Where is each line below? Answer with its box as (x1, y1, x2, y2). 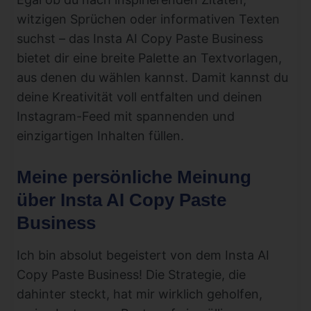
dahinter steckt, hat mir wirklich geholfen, (17, 287, 262, 302)
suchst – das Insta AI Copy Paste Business (17, 31, 263, 47)
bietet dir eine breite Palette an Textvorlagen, (17, 51, 282, 66)
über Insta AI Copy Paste (17, 190, 226, 211)
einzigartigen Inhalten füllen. (17, 128, 184, 144)
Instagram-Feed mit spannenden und (17, 109, 235, 124)
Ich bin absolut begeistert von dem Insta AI (17, 248, 269, 263)
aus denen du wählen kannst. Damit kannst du (17, 70, 288, 85)
